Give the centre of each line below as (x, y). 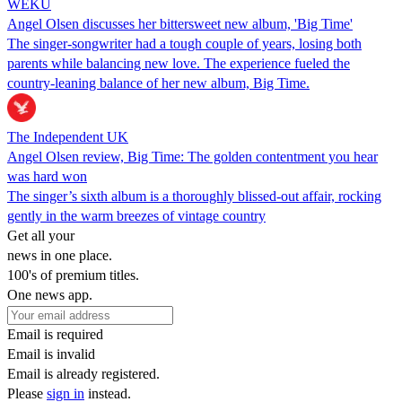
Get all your (41, 235)
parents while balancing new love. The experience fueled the (179, 63)
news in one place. (60, 255)
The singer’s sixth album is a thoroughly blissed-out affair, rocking (194, 196)
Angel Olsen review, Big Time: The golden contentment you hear (192, 156)
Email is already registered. (83, 373)
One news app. (50, 294)
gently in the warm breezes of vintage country (136, 215)
